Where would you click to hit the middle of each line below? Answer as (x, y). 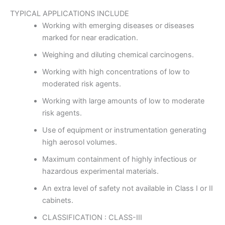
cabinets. (58, 200)
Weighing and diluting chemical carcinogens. (118, 54)
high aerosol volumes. (79, 142)
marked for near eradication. (90, 37)
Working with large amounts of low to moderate (123, 101)
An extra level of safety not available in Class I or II (127, 188)
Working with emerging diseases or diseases (118, 25)
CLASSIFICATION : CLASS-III (92, 217)
